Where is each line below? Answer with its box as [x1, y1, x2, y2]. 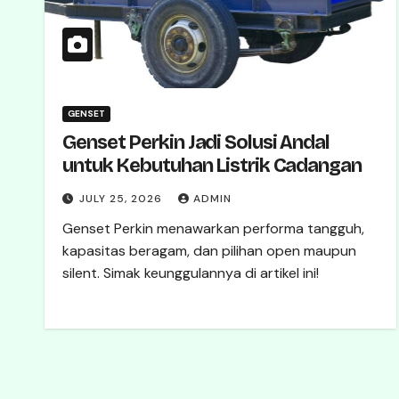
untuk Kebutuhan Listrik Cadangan [62, 154, 362, 177]
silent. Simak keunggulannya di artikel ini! [62, 264, 319, 282]
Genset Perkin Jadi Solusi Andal [62, 131, 330, 154]
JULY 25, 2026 [79, 191, 166, 206]
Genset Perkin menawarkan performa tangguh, [62, 219, 364, 238]
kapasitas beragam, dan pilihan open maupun [62, 241, 356, 260]
